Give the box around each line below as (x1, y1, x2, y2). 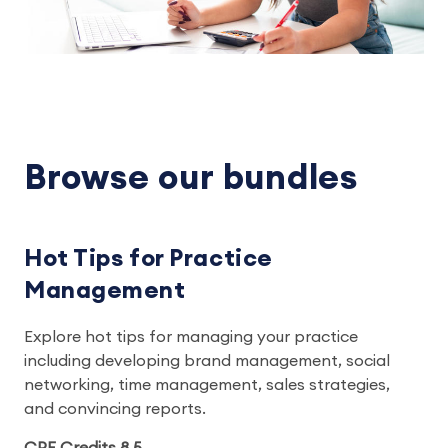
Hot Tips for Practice (24, 247, 273, 272)
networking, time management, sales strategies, (24, 377, 390, 394)
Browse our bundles (24, 160, 359, 196)
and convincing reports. (24, 401, 206, 418)
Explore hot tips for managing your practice (24, 329, 358, 346)
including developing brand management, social (24, 353, 390, 370)
